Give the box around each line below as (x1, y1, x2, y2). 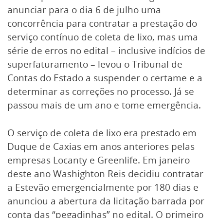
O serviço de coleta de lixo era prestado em (7, 126, 197, 139)
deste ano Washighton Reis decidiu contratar (7, 167, 203, 180)
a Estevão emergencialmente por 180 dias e (7, 181, 199, 194)
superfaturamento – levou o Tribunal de (7, 57, 182, 71)
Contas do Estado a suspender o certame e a (7, 71, 202, 84)
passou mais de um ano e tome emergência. (7, 98, 201, 111)
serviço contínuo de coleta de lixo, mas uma (7, 30, 198, 43)
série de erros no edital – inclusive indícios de (7, 44, 205, 57)
